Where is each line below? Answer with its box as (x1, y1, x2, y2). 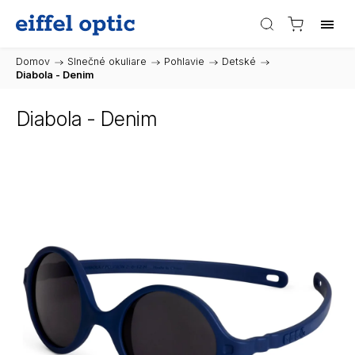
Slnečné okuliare (67, 55, 147, 67)
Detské (222, 55, 256, 67)
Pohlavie (164, 55, 204, 67)
